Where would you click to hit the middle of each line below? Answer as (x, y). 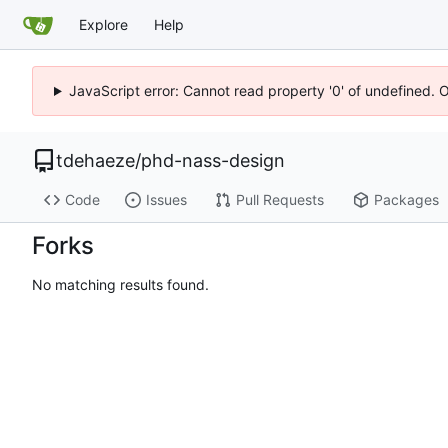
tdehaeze (95, 160)
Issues (166, 200)
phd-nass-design (213, 160)
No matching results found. (120, 285)
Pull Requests (279, 200)
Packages (406, 200)
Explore (103, 24)
